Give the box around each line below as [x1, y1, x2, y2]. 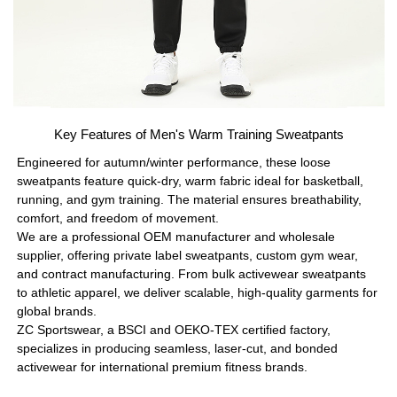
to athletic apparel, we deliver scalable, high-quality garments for [17, 284, 378, 300]
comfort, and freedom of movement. [17, 210, 220, 225]
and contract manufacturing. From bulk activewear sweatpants [17, 266, 367, 281]
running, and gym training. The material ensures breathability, [17, 191, 362, 206]
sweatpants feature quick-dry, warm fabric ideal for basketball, [17, 173, 364, 188]
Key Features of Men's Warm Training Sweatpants [53, 127, 344, 142]
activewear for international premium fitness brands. [17, 359, 308, 374]
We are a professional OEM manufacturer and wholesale [17, 229, 336, 244]
